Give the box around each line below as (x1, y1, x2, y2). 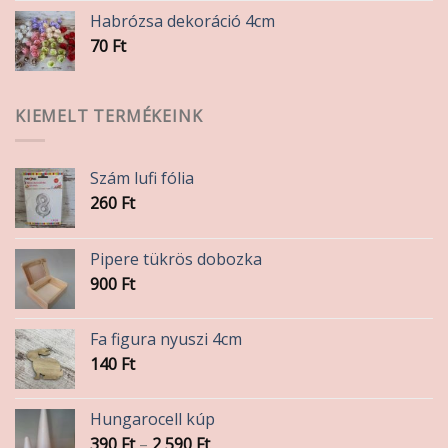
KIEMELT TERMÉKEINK (15, 104, 203, 127)
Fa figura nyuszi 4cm (90, 328, 242, 351)
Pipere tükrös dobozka (90, 248, 262, 271)
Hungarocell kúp (90, 408, 215, 431)
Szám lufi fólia (90, 167, 194, 190)
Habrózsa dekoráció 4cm (90, 9, 275, 32)
